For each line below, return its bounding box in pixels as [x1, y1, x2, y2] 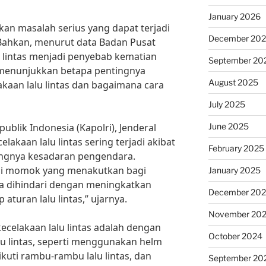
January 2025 [208, 165, 261, 175]
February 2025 [208, 143, 264, 153]
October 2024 [208, 231, 262, 241]
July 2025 [208, 99, 245, 109]
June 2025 [208, 121, 249, 131]
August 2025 [208, 77, 258, 87]
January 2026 [208, 11, 261, 21]
